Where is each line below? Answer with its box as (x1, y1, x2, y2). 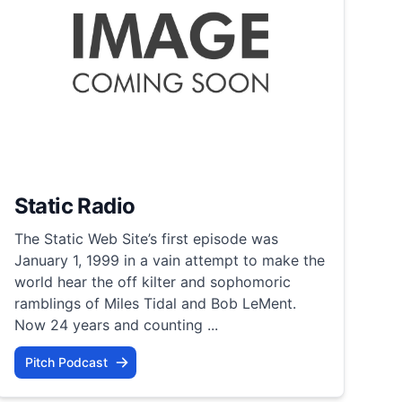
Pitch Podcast (24, 354, 108, 370)
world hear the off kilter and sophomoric (13, 272, 291, 291)
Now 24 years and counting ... (13, 315, 218, 334)
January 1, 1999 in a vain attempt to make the (13, 250, 325, 269)
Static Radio (13, 192, 135, 219)
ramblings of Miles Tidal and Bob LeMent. (13, 293, 296, 312)
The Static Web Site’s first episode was (13, 229, 278, 248)
